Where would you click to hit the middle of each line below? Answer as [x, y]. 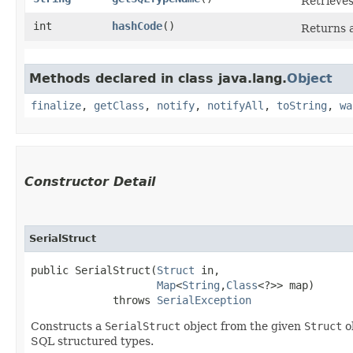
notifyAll [236, 105]
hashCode [137, 26]
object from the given [242, 326]
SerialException [204, 300]
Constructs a [68, 326]
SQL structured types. [92, 341]
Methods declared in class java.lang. [158, 78]
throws [94, 300]
